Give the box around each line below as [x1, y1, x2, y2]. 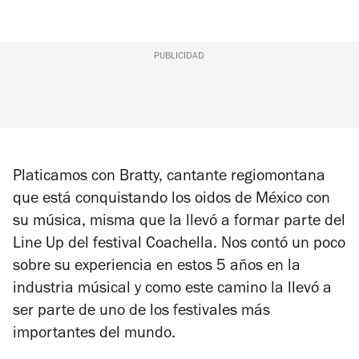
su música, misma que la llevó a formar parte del [13, 214, 345, 231]
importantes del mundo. [13, 326, 179, 343]
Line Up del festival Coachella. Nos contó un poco [13, 236, 345, 253]
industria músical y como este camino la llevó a [13, 281, 332, 298]
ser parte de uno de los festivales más [13, 304, 270, 321]
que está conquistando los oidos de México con [13, 192, 330, 208]
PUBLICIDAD [154, 51, 205, 62]
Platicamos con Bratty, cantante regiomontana [13, 169, 325, 186]
